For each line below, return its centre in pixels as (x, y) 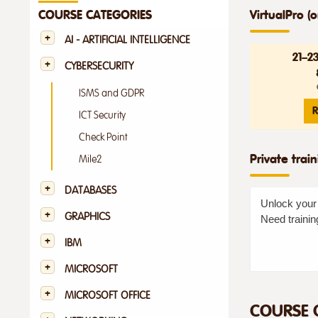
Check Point (103, 137)
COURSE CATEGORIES (95, 15)
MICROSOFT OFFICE (108, 295)
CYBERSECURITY (99, 66)
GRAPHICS (87, 216)
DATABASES (91, 190)
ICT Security (102, 115)
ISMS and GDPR (111, 93)
